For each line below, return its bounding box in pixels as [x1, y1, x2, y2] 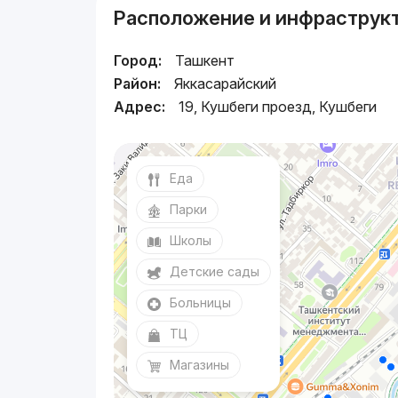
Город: [114, 52, 163, 69]
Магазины [170, 357, 230, 372]
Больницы [170, 295, 232, 310]
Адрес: [114, 98, 166, 115]
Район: [114, 75, 162, 92]
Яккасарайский [174, 75, 277, 92]
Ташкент [175, 52, 235, 69]
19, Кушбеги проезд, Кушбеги [179, 98, 378, 115]
